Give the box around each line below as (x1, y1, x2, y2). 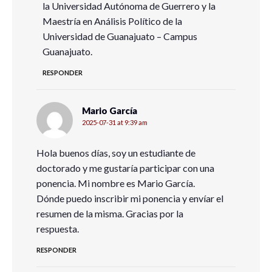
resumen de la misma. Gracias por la (36, 208, 183, 219)
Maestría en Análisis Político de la (42, 15, 182, 27)
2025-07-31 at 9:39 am (82, 118, 148, 126)
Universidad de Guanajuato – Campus (42, 30, 197, 42)
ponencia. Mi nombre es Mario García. (36, 177, 195, 189)
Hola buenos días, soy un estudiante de (36, 147, 195, 158)
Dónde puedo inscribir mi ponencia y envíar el (36, 192, 223, 204)
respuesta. (36, 223, 79, 234)
